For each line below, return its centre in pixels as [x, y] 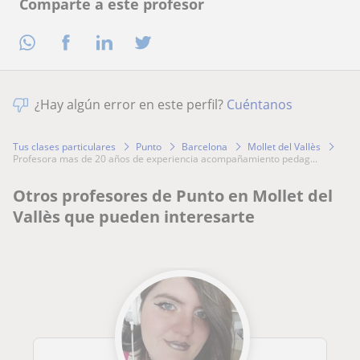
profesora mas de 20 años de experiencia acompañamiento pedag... [168, 158]
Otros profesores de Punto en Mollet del [173, 195]
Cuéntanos [260, 104]
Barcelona [205, 146]
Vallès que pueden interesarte [134, 216]
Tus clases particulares [64, 146]
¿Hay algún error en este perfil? [131, 104]
